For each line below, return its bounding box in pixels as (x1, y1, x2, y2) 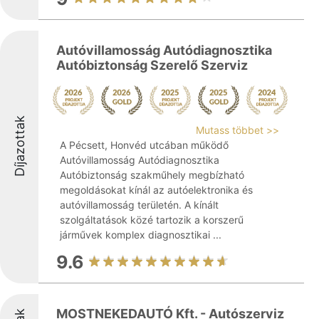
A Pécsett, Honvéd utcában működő (60, 139, 229, 151)
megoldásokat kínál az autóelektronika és (60, 184, 253, 196)
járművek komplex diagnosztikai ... (60, 229, 221, 241)
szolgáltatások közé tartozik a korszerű (60, 214, 244, 226)
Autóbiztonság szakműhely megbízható (60, 169, 244, 181)
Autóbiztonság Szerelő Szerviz (56, 58, 248, 73)
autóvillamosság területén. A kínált (60, 199, 219, 211)
